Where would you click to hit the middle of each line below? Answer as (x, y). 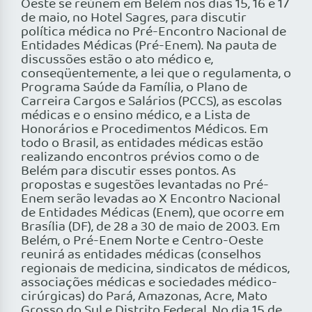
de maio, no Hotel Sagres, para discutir (134, 18)
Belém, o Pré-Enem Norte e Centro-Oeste (142, 241)
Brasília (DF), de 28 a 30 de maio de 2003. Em (150, 227)
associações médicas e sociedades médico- (149, 283)
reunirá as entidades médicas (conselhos (141, 255)
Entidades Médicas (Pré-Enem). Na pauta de (149, 46)
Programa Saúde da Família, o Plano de (134, 88)
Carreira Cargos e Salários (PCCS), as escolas (151, 102)
